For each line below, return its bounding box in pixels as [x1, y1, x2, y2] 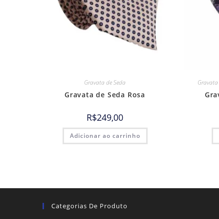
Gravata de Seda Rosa [65, 90, 145, 99]
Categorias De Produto [51, 201, 128, 210]
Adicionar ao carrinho [69, 131, 140, 140]
